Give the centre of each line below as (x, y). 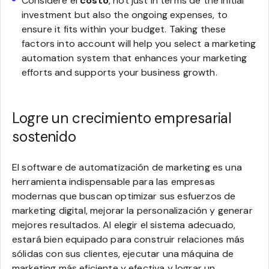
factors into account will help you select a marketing (139, 43)
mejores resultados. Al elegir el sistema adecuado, (124, 225)
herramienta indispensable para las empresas (113, 181)
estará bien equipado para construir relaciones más (128, 239)
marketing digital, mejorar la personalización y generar (132, 210)
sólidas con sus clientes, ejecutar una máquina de (123, 253)
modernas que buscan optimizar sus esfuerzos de (124, 196)
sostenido (44, 136)
